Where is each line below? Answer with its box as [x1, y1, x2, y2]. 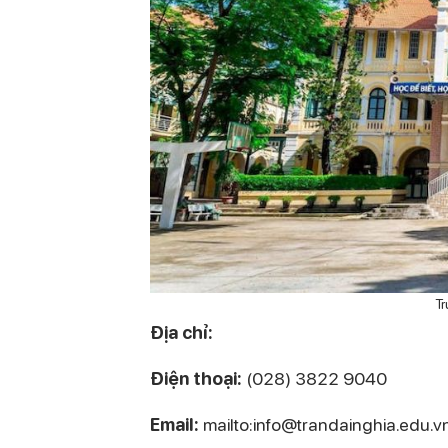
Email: [150, 411, 199, 436]
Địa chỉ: [150, 319, 213, 344]
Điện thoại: [150, 365, 242, 390]
